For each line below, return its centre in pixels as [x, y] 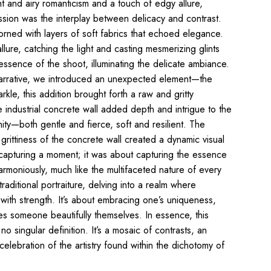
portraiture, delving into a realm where [117, 184]
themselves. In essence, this [150, 215]
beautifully [71, 215]
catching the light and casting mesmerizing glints [120, 48]
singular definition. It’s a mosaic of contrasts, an [109, 230]
